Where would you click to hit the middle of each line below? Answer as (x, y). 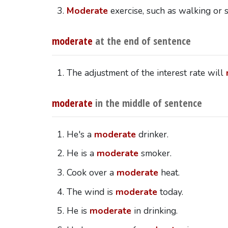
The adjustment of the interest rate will (146, 73)
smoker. (155, 153)
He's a (80, 134)
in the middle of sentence (147, 103)
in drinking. (154, 211)
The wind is (91, 192)
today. (170, 192)
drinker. (152, 134)
